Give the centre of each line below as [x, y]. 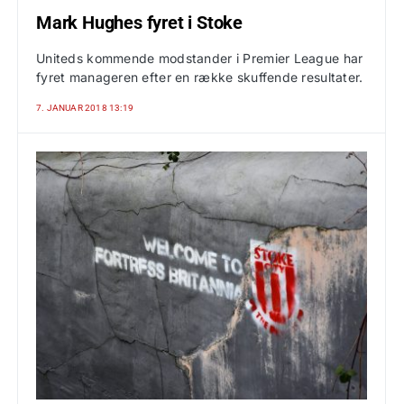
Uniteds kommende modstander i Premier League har [200, 58]
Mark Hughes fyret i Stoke [139, 23]
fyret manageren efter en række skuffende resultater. [200, 77]
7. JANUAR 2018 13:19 [85, 108]
